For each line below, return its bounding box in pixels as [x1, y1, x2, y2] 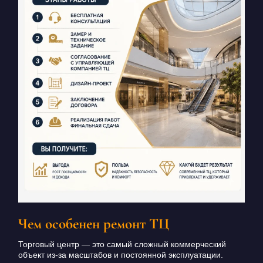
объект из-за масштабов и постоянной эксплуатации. [18, 250, 223, 260]
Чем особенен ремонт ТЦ [18, 215, 169, 232]
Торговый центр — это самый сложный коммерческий [18, 240, 226, 249]
